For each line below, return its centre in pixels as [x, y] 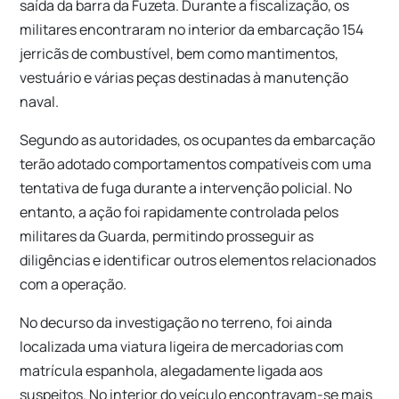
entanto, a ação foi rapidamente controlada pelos [179, 212]
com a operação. [73, 284]
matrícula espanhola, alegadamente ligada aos [171, 370]
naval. [40, 101]
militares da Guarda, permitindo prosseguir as [167, 236]
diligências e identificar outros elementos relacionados [198, 260]
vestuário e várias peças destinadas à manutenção [184, 77]
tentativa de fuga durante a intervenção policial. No [186, 187]
